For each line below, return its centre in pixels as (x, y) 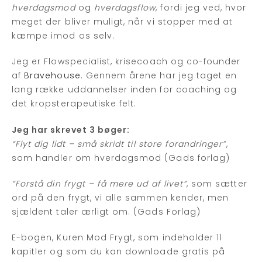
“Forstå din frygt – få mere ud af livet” (99, 183)
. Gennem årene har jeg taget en (159, 76)
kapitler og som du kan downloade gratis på (119, 252)
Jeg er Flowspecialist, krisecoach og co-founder (126, 62)
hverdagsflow (125, 7)
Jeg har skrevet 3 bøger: (71, 130)
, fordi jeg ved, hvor (201, 7)
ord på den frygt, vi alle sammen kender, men (120, 197)
